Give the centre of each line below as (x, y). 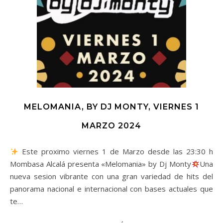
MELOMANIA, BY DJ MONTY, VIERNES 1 (111, 107)
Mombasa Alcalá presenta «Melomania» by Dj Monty (101, 164)
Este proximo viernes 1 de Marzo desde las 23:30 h (116, 151)
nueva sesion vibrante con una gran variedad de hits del (111, 176)
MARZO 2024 (111, 126)
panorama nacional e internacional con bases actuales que (111, 189)
